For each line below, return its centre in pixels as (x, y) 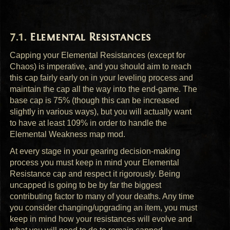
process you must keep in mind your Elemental (95, 162)
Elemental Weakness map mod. (68, 134)
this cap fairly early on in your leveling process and (102, 78)
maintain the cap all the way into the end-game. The (104, 89)
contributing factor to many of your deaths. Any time (102, 196)
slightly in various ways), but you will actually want (101, 111)
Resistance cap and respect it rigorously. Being (95, 174)
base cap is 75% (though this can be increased (95, 100)
